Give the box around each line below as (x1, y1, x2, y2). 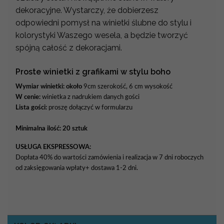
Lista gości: (15, 103, 47, 111)
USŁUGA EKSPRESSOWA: (15, 143, 91, 150)
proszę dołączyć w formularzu (47, 103, 134, 111)
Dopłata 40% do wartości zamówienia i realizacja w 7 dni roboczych (15, 153, 205, 161)
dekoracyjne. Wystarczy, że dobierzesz (15, 5, 158, 15)
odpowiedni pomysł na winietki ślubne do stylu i (15, 17, 191, 27)
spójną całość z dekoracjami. (15, 42, 122, 52)
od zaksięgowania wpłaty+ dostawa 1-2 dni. (15, 164, 138, 171)
